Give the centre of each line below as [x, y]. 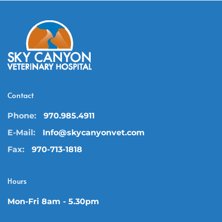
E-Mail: [21, 132]
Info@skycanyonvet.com [94, 132]
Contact [21, 95]
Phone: [22, 115]
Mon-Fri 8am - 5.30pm [53, 201]
